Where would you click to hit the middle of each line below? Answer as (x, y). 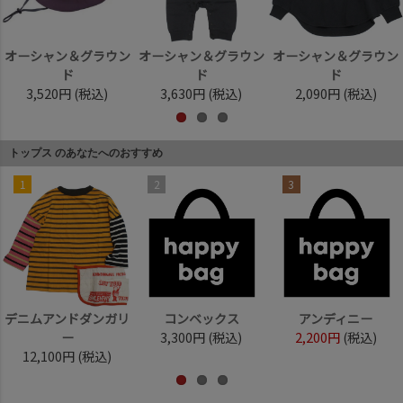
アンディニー (336, 318)
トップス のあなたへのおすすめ (86, 152)
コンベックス (201, 318)
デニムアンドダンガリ (67, 318)
